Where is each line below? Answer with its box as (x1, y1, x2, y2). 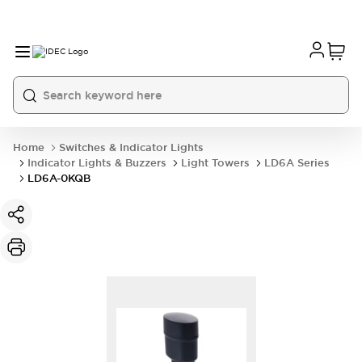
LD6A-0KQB (27, 171, 90, 185)
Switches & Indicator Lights (59, 141, 204, 154)
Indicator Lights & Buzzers (27, 156, 166, 170)
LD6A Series (264, 156, 330, 170)
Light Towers (181, 156, 250, 170)
